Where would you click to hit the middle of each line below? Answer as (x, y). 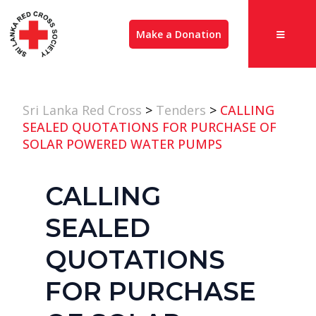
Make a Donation (179, 34)
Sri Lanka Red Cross (82, 110)
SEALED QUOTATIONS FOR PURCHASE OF (150, 127)
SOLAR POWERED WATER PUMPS (122, 144)
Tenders (181, 110)
